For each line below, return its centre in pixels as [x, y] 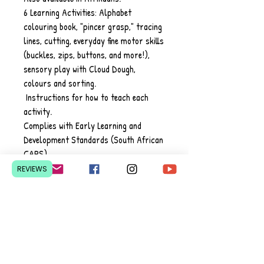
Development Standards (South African [93, 140]
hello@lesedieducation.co [94, 241]
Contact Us [94, 210]
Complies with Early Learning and [82, 126]
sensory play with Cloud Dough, [80, 69]
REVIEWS [32, 169]
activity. [39, 112]
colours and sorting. [60, 83]
